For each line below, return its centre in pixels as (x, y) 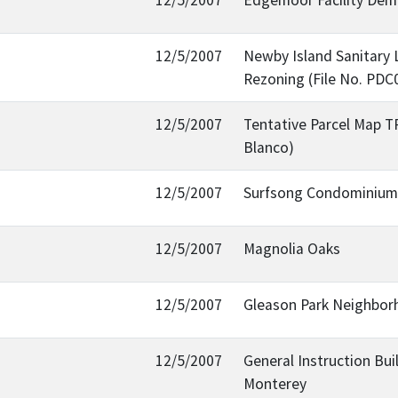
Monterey (275, 383)
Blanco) (269, 147)
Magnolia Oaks (292, 248)
